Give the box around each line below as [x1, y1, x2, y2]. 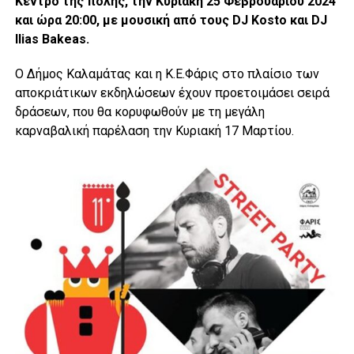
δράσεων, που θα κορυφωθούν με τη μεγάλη [14, 104, 265, 119]
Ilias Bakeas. [14, 31, 89, 47]
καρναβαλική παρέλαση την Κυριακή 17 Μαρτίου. [14, 122, 294, 138]
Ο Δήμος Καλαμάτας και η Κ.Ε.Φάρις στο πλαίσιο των [14, 66, 319, 81]
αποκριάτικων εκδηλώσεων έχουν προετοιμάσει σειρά [14, 85, 330, 100]
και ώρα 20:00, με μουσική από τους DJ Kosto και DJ [14, 12, 327, 28]
